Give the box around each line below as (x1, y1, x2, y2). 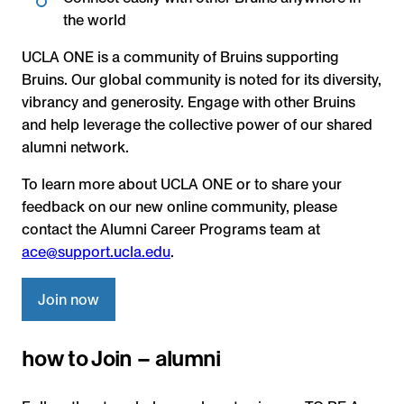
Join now (38, 290, 99, 308)
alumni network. (22, 138, 129, 156)
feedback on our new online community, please (22, 198, 337, 216)
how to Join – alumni (22, 344, 221, 372)
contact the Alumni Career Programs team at (22, 221, 320, 239)
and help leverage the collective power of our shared (22, 115, 372, 133)
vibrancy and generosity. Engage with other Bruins (22, 93, 355, 111)
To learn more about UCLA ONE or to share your (22, 176, 342, 194)
